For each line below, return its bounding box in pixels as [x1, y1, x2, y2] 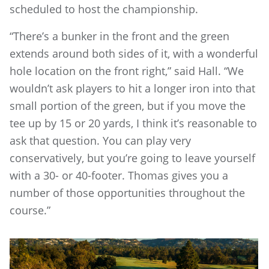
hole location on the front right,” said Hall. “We [10, 64, 244, 78]
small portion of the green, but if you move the [10, 98, 246, 113]
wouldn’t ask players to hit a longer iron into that [10, 81, 255, 95]
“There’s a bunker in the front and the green [10, 29, 229, 43]
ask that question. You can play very [10, 133, 191, 148]
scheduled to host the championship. [10, 2, 198, 16]
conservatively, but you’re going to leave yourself [10, 151, 255, 165]
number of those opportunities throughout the [10, 186, 245, 200]
